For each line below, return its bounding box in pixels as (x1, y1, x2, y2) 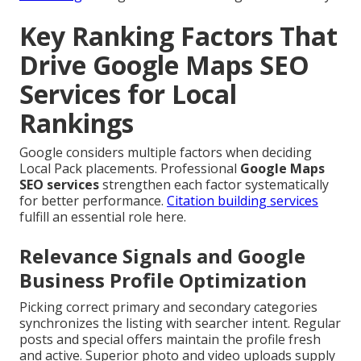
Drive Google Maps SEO (19, 48, 309, 83)
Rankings (19, 106, 134, 141)
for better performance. (19, 192, 167, 210)
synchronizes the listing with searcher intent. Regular (19, 314, 341, 333)
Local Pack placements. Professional (19, 160, 240, 178)
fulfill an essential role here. (19, 208, 186, 226)
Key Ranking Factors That (19, 19, 338, 54)
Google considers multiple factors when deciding (19, 143, 312, 162)
